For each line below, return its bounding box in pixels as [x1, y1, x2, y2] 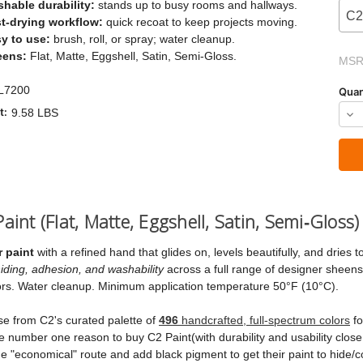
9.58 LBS [11, 105, 58, 119]
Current [321, 44, 361, 58]
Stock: [321, 59, 354, 73]
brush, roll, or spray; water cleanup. [50, 32, 236, 45]
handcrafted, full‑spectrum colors [178, 313, 350, 327]
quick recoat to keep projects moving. [103, 15, 298, 28]
